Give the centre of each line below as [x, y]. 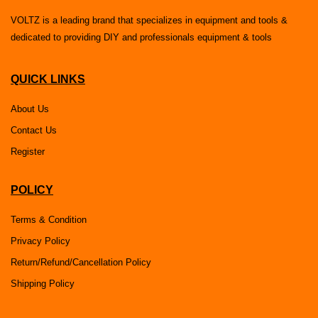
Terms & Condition [49, 220]
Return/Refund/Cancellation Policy [81, 263]
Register [28, 152]
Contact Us [34, 131]
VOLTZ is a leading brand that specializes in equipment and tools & [149, 21]
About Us [30, 109]
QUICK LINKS [48, 79]
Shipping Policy [43, 284]
